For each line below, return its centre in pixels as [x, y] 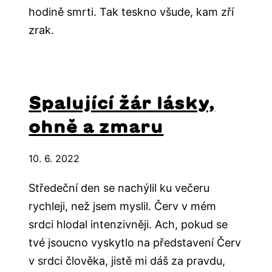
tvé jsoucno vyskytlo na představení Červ [135, 243]
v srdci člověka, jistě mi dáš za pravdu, [127, 261]
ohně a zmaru [96, 127]
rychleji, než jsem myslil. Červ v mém [123, 206]
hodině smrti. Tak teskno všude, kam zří [131, 12]
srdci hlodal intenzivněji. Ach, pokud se [128, 225]
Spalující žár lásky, [122, 103]
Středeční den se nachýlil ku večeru [119, 188]
